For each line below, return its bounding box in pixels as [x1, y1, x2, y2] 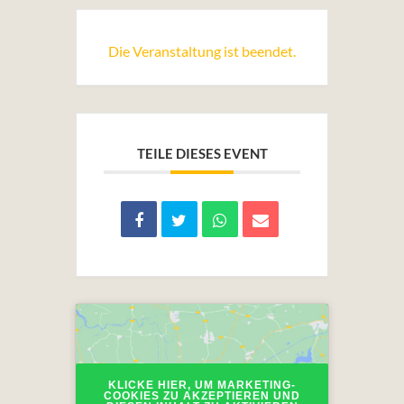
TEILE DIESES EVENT [136, 145, 268, 161]
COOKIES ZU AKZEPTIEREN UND [104, 389, 300, 402]
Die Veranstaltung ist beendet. [108, 42, 296, 60]
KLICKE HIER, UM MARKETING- [108, 378, 296, 391]
